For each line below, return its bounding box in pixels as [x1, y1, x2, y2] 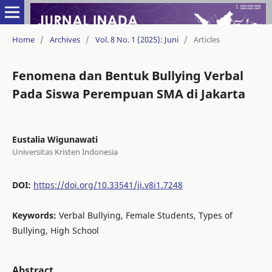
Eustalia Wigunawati [12, 133, 98, 145]
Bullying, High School [12, 224, 99, 236]
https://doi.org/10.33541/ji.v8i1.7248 [33, 178, 183, 191]
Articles [193, 33, 220, 45]
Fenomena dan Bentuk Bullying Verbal [12, 67, 243, 84]
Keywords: [12, 209, 59, 221]
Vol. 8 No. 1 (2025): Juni [95, 33, 178, 45]
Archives [49, 33, 80, 45]
